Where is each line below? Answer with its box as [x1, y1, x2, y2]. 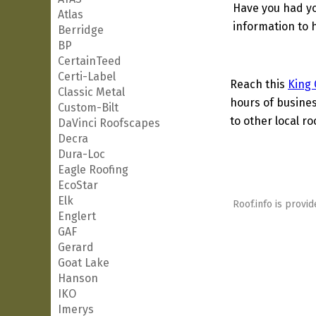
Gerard [58, 241, 94, 254]
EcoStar [58, 178, 98, 192]
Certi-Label [58, 70, 116, 83]
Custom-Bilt [58, 101, 119, 114]
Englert [58, 209, 96, 223]
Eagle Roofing [58, 163, 128, 176]
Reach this [230, 78, 288, 91]
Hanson [58, 272, 98, 285]
